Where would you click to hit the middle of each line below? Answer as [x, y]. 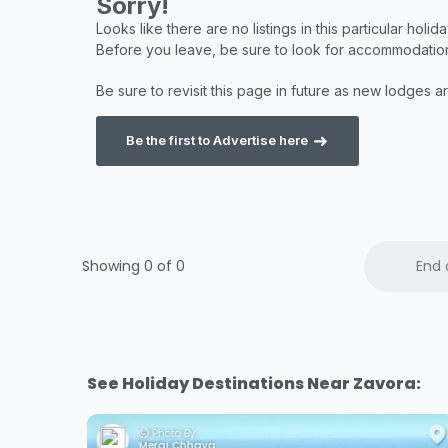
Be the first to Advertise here [217, 140]
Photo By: [173, 434]
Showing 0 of [129, 265]
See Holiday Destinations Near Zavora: [254, 384]
